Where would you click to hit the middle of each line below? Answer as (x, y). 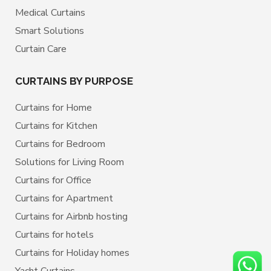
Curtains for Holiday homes (72, 253)
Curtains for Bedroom (60, 144)
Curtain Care (41, 49)
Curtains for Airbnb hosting (71, 217)
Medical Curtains (50, 13)
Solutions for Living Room (70, 162)
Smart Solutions (50, 31)
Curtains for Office (53, 181)
